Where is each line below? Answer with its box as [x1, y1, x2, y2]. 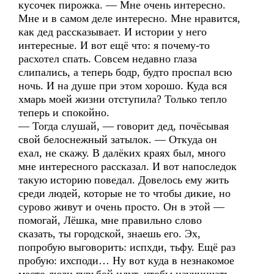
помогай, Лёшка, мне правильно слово [18, 214, 202, 226]
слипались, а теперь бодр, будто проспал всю [18, 66, 232, 78]
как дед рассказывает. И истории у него [18, 26, 207, 38]
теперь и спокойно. [18, 106, 109, 119]
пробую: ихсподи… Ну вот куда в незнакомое [18, 254, 234, 267]
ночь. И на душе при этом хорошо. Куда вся [18, 80, 227, 92]
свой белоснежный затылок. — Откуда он [18, 133, 217, 146]
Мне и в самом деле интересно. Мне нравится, [18, 12, 240, 24]
